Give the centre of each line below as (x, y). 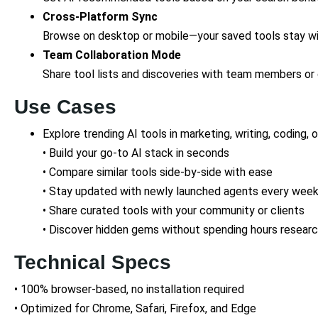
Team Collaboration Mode (112, 55)
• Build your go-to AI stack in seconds (136, 153)
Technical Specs (93, 262)
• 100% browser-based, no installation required (129, 289)
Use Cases (65, 106)
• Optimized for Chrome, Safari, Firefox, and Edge (135, 308)
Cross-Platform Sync (100, 16)
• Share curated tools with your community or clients (174, 210)
